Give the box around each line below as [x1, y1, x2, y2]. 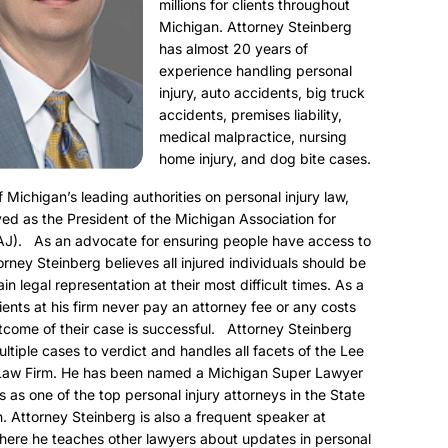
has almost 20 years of [159, 40, 308, 57]
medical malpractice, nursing [159, 128, 347, 145]
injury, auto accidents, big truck [159, 84, 365, 101]
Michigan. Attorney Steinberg [159, 18, 352, 35]
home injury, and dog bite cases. [159, 150, 371, 167]
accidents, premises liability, [159, 106, 342, 123]
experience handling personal [159, 62, 352, 79]
